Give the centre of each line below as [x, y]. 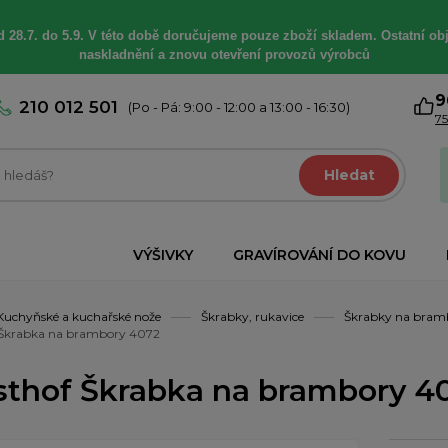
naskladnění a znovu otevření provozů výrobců [224, 54]
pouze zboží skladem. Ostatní [334, 35]
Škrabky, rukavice [252, 317]
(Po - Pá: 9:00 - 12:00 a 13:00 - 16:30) [239, 107]
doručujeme [201, 35]
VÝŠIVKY [163, 255]
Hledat [349, 175]
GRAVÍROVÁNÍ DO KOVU [319, 255]
